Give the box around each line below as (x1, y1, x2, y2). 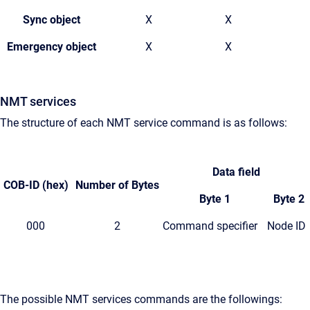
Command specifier (163, 219, 257, 232)
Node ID (267, 219, 306, 232)
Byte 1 (199, 192, 230, 206)
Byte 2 (273, 192, 304, 206)
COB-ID (3, 178, 42, 192)
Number (75, 178, 118, 192)
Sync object (22, 12, 80, 26)
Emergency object (6, 39, 96, 53)
